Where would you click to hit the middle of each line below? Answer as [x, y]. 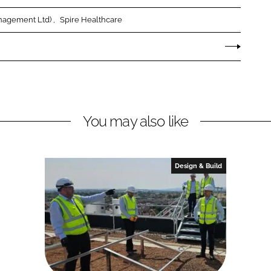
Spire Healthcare [91, 19]
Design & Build [199, 165]
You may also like [135, 121]
